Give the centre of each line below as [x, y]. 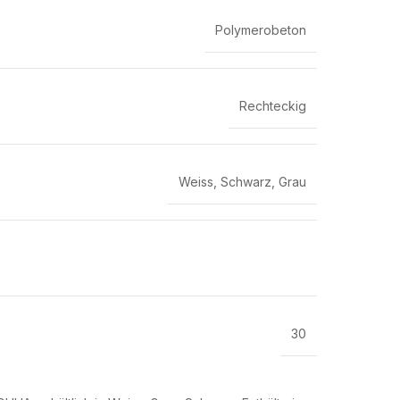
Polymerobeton [261, 30]
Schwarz [246, 182]
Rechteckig [273, 106]
